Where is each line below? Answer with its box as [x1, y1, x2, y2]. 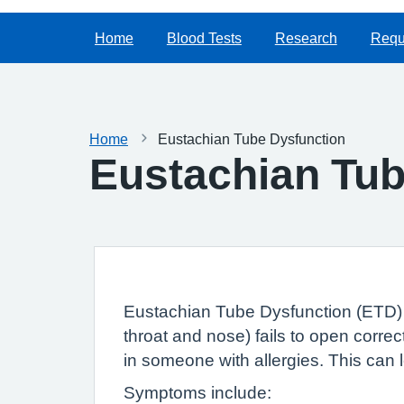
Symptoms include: [124, 384, 271, 401]
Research [274, 31, 337, 45]
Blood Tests [166, 31, 242, 45]
